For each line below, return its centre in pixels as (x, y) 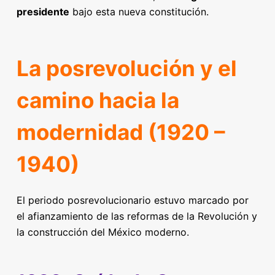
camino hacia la (98, 100)
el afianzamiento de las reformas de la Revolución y (137, 216)
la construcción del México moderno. (103, 232)
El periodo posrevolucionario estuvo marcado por (132, 200)
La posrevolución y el (126, 68)
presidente (43, 12)
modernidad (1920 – (121, 132)
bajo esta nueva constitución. (139, 12)
